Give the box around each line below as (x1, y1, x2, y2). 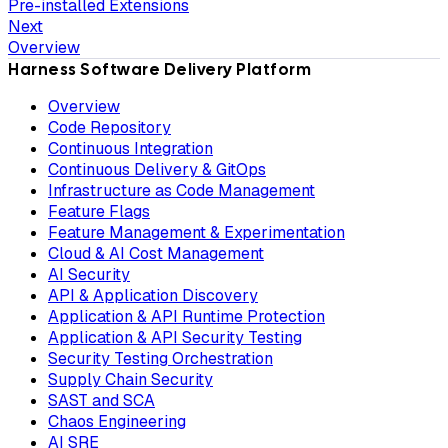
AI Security (48, 263, 130, 285)
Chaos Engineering (48, 410, 186, 432)
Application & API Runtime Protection (48, 305, 325, 327)
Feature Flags (48, 200, 150, 222)
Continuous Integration (48, 137, 213, 159)
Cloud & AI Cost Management (48, 242, 264, 264)
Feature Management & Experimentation (48, 221, 345, 243)
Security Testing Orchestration (48, 347, 273, 369)
